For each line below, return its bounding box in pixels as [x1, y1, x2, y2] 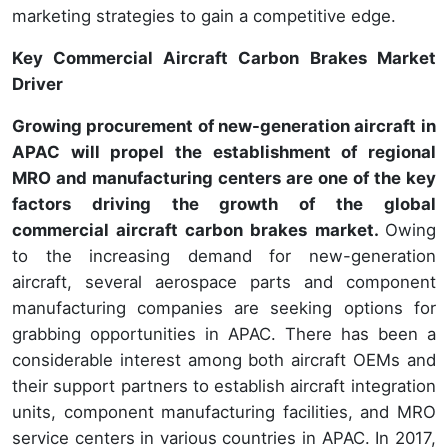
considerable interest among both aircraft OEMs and [12, 349, 436, 370]
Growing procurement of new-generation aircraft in [12, 115, 436, 136]
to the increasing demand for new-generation [12, 245, 436, 266]
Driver [12, 73, 63, 94]
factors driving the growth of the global [12, 193, 436, 214]
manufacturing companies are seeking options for [12, 297, 436, 318]
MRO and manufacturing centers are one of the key [12, 167, 436, 188]
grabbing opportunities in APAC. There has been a [12, 323, 436, 344]
